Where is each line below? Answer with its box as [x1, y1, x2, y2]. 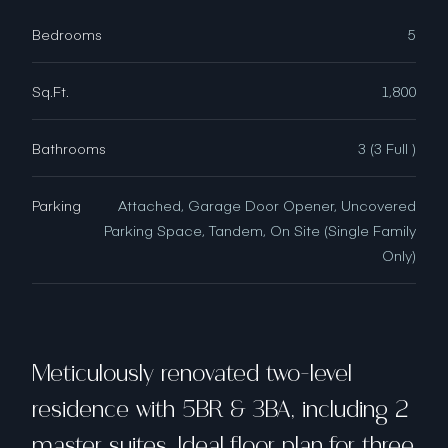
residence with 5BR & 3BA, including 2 [32, 394, 409, 425]
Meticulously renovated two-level [32, 358, 352, 389]
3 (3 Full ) [358, 139, 416, 157]
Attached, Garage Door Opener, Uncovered [118, 196, 416, 214]
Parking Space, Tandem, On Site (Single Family [104, 221, 416, 239]
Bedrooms [32, 25, 102, 43]
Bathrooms [32, 139, 106, 157]
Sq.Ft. [32, 82, 69, 100]
